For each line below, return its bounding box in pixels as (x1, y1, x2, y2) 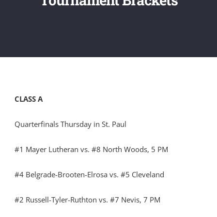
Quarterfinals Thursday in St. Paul (15, 119, 126, 129)
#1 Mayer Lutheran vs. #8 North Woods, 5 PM (15, 144, 168, 154)
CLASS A (15, 94, 43, 104)
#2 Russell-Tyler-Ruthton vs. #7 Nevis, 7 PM (15, 195, 160, 204)
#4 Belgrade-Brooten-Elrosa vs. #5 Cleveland (15, 170, 164, 179)
